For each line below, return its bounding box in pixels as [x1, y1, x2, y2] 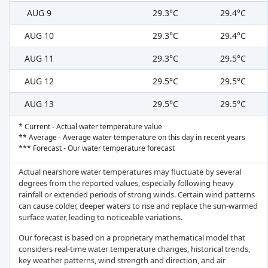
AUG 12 [25, 75, 54, 87]
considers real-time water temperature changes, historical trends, [19, 243, 250, 255]
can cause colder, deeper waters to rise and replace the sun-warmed [19, 200, 258, 212]
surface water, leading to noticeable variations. [19, 212, 182, 223]
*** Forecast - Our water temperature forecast [19, 143, 175, 154]
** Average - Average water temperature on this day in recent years [19, 132, 245, 143]
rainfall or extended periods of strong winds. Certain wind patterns [19, 189, 255, 200]
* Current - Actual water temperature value [19, 121, 162, 132]
